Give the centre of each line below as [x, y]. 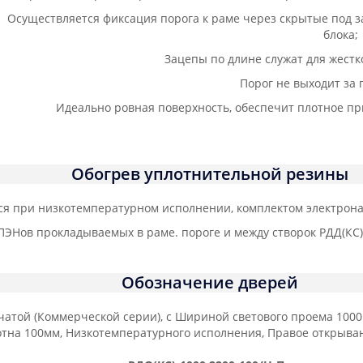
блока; [340, 34]
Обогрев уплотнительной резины [210, 174]
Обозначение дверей [210, 282]
